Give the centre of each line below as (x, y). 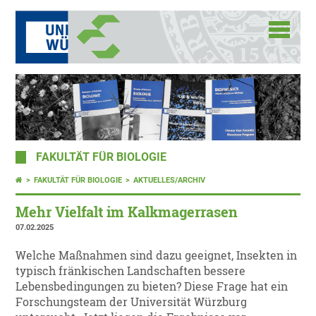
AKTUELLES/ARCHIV (170, 181)
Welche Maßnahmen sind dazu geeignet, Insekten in (157, 256)
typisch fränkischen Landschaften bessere (131, 271)
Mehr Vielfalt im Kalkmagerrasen (127, 212)
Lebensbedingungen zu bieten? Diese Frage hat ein (152, 287)
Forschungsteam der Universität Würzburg (132, 302)
